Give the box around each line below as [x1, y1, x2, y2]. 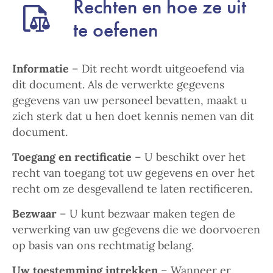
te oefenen [73, 16, 158, 43]
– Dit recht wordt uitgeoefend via [69, 62, 244, 76]
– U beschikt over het [132, 150, 246, 164]
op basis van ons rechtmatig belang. [12, 238, 194, 252]
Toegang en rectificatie [12, 150, 132, 164]
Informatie [12, 62, 69, 76]
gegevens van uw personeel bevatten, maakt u [12, 93, 247, 107]
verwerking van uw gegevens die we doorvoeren [12, 222, 260, 236]
